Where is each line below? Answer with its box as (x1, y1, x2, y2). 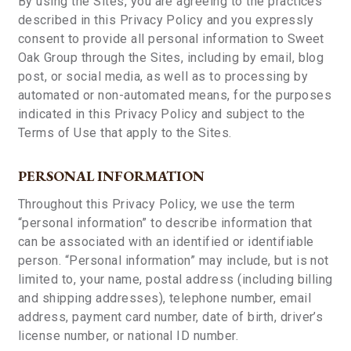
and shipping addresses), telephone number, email (18, 291, 312, 306)
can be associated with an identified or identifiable (18, 234, 314, 249)
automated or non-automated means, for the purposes (18, 88, 332, 103)
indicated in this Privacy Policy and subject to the (18, 107, 306, 121)
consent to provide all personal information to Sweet (18, 31, 324, 46)
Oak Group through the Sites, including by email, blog (18, 50, 324, 65)
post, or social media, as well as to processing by (18, 69, 309, 84)
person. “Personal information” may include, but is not (18, 253, 329, 268)
